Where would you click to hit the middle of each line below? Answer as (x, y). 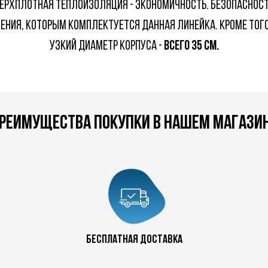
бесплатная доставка (134, 240)
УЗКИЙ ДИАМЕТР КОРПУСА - (106, 46)
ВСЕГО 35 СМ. (191, 46)
